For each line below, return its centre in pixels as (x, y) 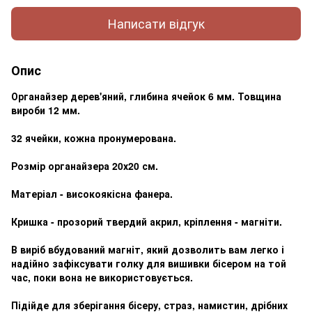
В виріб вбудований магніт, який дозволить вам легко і (148, 249)
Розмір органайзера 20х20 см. (85, 165)
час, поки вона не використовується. (102, 277)
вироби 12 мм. (46, 110)
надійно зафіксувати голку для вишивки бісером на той (149, 263)
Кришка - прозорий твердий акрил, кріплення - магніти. (147, 221)
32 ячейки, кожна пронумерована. (94, 138)
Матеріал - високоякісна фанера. (92, 193)
